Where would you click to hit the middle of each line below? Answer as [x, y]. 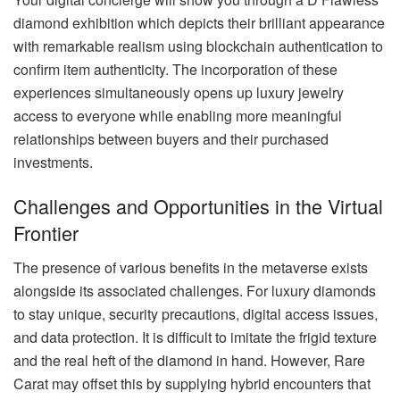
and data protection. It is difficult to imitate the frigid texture [195, 337]
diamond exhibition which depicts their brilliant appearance [199, 22]
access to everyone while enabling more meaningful [178, 115]
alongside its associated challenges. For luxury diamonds [195, 291]
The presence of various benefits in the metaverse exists [191, 268]
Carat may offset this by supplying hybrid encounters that [192, 384]
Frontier [46, 233]
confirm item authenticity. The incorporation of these [175, 69]
